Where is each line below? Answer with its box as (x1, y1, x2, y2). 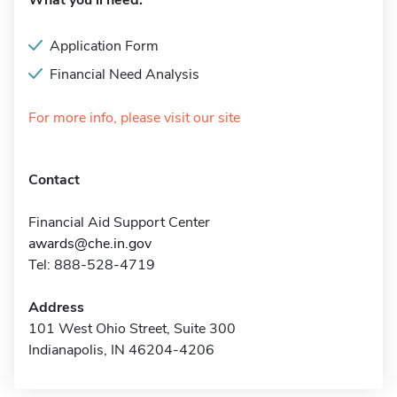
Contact (28, 170, 80, 190)
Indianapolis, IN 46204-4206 (28, 340, 214, 360)
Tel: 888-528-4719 (28, 255, 155, 275)
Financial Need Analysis (50, 65, 199, 84)
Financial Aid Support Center (28, 213, 210, 232)
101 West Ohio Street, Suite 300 (28, 319, 236, 339)
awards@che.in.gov (28, 234, 152, 253)
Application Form (50, 36, 159, 56)
